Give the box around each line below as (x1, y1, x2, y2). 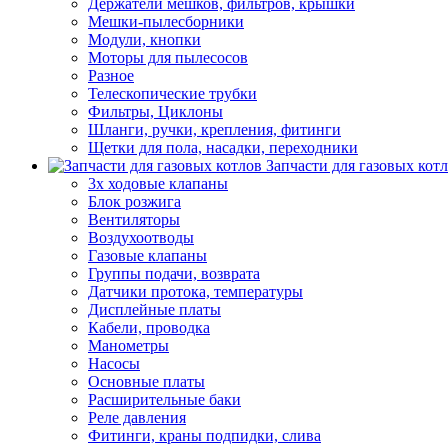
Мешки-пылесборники (88, 13, 244, 30)
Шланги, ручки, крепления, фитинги (88, 121, 341, 138)
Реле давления (88, 409, 186, 426)
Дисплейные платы (88, 301, 221, 318)
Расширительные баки (88, 391, 241, 408)
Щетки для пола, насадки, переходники (88, 139, 358, 156)
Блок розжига (88, 193, 181, 210)
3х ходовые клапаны (88, 175, 228, 192)
